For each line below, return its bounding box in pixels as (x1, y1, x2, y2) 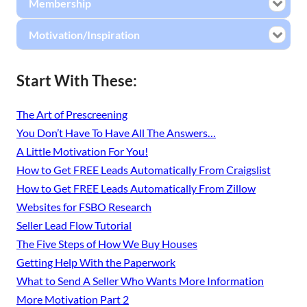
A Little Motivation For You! (16, 145, 148, 158)
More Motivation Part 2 (16, 293, 129, 306)
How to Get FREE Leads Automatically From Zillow (16, 182, 256, 195)
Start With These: (16, 71, 137, 90)
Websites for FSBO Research (16, 200, 151, 213)
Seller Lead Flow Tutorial (16, 219, 132, 232)
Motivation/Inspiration (29, 27, 140, 41)
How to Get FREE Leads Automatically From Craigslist (16, 163, 271, 176)
